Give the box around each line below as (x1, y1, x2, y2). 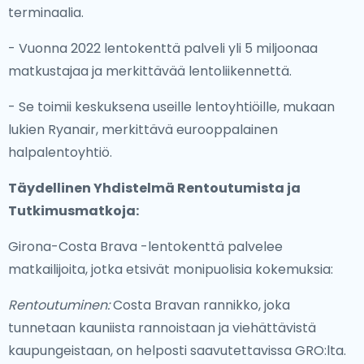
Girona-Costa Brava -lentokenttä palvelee (8, 237, 283, 256)
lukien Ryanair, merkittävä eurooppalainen (8, 120, 278, 139)
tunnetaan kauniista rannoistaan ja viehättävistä (8, 318, 316, 337)
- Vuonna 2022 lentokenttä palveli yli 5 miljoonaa (8, 39, 318, 58)
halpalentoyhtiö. (8, 143, 112, 162)
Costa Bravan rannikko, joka (110, 296, 290, 314)
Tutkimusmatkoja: (8, 201, 139, 220)
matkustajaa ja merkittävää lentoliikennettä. (8, 62, 292, 80)
